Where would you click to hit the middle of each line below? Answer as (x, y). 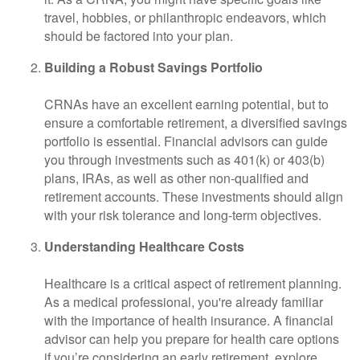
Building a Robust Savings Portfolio (153, 67)
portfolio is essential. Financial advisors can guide (186, 141)
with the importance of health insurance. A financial (189, 320)
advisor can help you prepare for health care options (192, 339)
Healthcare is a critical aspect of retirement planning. (193, 283)
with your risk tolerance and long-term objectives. (183, 215)
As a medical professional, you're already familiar (184, 302)
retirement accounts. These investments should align (194, 196)
